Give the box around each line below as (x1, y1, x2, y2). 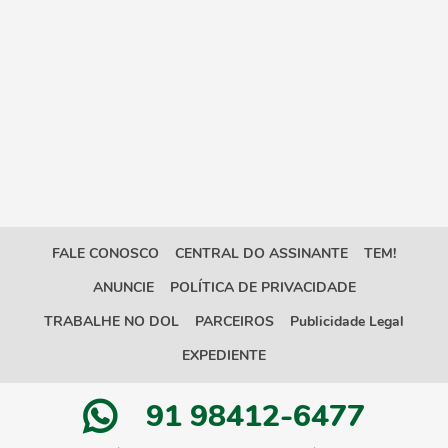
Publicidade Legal (290, 312, 404, 331)
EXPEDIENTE (182, 346, 266, 365)
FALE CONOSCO (52, 244, 159, 263)
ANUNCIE (92, 278, 154, 297)
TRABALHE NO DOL (44, 312, 179, 331)
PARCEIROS (195, 312, 274, 331)
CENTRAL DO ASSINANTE (175, 244, 348, 263)
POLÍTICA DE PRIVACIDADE (169, 278, 356, 297)
